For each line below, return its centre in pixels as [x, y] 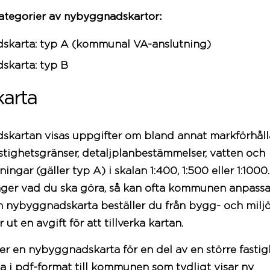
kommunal [103, 45]
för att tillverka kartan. [125, 224]
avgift [51, 224]
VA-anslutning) [171, 45]
